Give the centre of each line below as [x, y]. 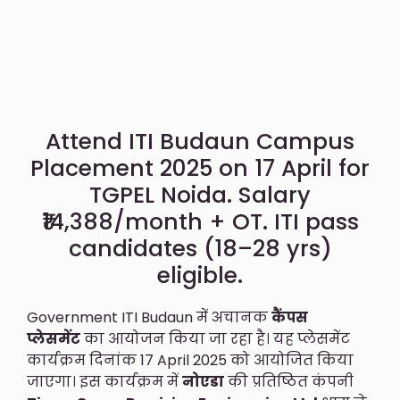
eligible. [200, 275]
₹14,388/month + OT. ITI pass [200, 221]
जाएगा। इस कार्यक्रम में [104, 381]
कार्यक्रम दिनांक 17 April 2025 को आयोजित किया [190, 360]
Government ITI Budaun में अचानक [149, 317]
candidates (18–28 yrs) [200, 248]
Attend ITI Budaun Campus [200, 141]
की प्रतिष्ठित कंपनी [289, 381]
